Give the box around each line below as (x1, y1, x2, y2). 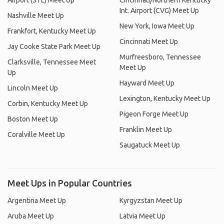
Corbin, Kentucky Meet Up (7, 99, 88, 107)
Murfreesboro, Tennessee (119, 53, 201, 61)
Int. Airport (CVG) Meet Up (119, 6, 199, 14)
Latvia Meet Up (119, 212, 165, 220)
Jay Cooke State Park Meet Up (7, 42, 100, 50)
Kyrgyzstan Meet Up (119, 196, 182, 204)
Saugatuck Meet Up (119, 141, 180, 149)
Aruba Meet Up (7, 212, 54, 220)
